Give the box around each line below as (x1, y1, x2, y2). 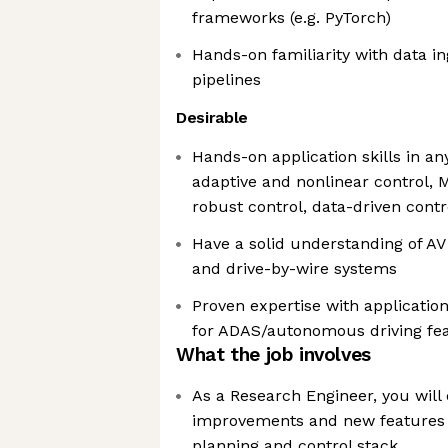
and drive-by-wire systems (192, 259, 397, 278)
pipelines (192, 70, 261, 89)
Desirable (176, 108, 249, 127)
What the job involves (176, 343, 371, 366)
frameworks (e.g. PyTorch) (192, 8, 391, 27)
